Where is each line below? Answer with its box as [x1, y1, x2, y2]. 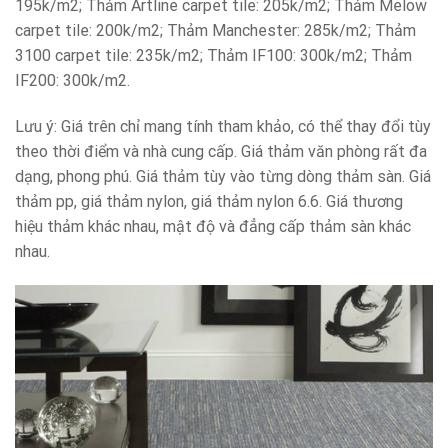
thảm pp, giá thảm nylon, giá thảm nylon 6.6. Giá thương [15, 192, 403, 212]
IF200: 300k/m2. [15, 71, 130, 91]
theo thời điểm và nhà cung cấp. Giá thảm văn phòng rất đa [15, 142, 427, 162]
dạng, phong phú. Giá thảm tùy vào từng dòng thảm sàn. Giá [15, 167, 431, 187]
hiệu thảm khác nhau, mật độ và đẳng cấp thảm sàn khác [15, 217, 411, 237]
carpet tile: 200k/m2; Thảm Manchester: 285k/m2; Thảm [15, 21, 416, 41]
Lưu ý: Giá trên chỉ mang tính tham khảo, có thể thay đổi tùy [15, 117, 431, 137]
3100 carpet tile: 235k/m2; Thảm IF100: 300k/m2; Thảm [15, 46, 412, 66]
